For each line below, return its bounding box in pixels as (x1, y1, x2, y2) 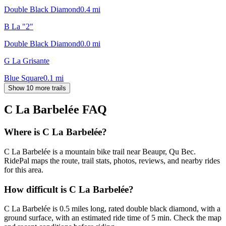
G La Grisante (4, 56, 49, 65)
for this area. (4, 165, 43, 175)
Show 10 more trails (8, 84, 66, 92)
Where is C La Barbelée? (4, 127, 107, 138)
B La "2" (4, 22, 33, 31)
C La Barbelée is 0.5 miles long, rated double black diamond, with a (4, 204, 220, 213)
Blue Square (4, 73, 43, 82)
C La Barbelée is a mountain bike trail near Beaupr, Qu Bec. (4, 147, 196, 156)
